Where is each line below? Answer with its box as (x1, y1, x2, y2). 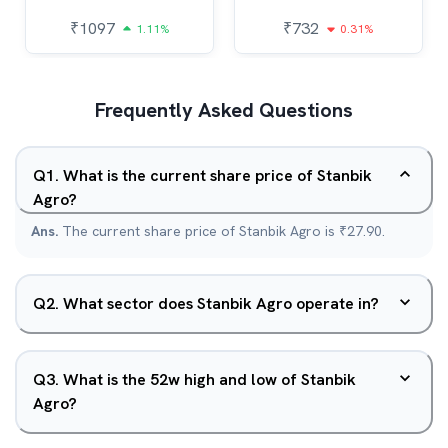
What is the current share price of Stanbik (63, 165, 372, 186)
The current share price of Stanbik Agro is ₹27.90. (62, 222, 385, 240)
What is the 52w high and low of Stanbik (63, 369, 356, 390)
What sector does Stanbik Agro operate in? (63, 293, 379, 314)
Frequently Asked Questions (95, 97, 353, 123)
